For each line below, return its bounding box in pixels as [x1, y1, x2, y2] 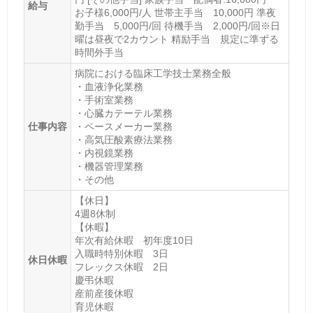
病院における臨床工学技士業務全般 [74, 68, 231, 80]
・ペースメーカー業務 [74, 121, 173, 133]
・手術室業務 [74, 94, 133, 106]
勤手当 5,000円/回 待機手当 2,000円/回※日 [74, 20, 280, 32]
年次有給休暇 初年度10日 [74, 235, 194, 247]
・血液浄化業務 [74, 81, 143, 93]
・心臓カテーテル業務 [74, 108, 173, 119]
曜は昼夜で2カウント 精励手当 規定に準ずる [74, 34, 279, 45]
